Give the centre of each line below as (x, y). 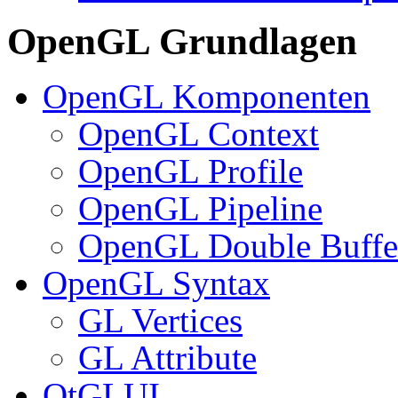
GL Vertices (160, 320)
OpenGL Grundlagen (182, 41)
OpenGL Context (199, 133)
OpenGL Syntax (156, 283)
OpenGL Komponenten (207, 96)
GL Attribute (167, 357)
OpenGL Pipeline (200, 208)
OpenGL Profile (191, 171)
